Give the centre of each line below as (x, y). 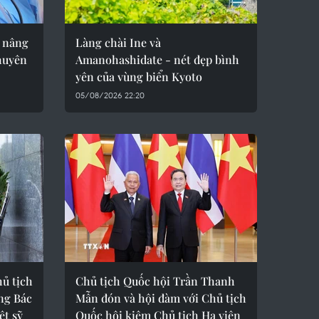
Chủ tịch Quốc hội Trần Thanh (155, 281)
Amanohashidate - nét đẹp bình (157, 59)
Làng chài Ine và (118, 42)
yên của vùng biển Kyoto (139, 77)
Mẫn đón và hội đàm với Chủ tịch (161, 298)
